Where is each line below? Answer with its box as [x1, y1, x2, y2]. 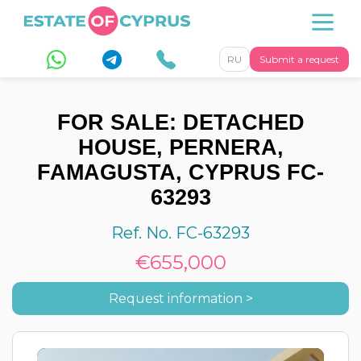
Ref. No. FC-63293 [111, 223, 250, 243]
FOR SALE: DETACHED [56, 110, 305, 135]
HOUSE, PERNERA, [77, 135, 284, 160]
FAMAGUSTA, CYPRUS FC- [37, 160, 324, 185]
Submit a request [259, 53, 339, 65]
